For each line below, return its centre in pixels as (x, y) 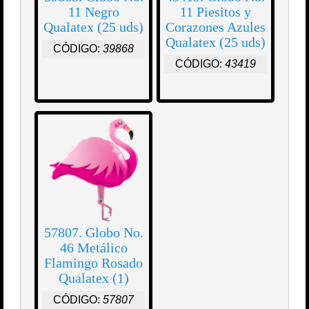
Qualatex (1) (93, 278)
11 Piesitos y (215, 12)
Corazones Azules (215, 27)
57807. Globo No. (93, 233)
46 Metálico (93, 248)
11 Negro (93, 12)
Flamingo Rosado (94, 263)
